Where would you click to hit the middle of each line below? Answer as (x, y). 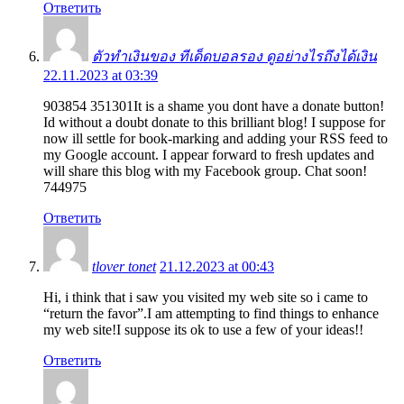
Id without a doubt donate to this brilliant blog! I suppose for (214, 122)
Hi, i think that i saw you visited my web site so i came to (206, 297)
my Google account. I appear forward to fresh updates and (209, 154)
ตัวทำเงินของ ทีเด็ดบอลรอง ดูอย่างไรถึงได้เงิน (234, 56)
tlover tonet (124, 266)
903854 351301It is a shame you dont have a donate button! (214, 106)
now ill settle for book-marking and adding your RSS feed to (216, 138)
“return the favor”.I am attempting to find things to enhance (211, 313)
